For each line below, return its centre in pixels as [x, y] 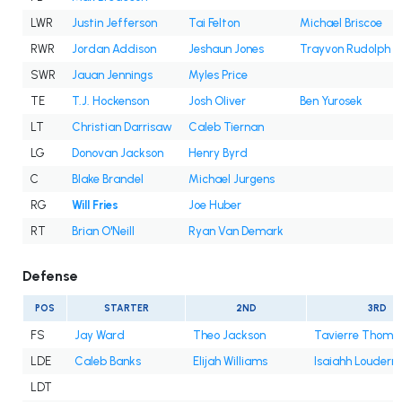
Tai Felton [214, 23]
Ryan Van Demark [236, 232]
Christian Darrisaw [122, 127]
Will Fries [95, 205]
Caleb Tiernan [226, 127]
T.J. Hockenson [110, 101]
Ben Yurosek [331, 101]
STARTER [126, 309]
